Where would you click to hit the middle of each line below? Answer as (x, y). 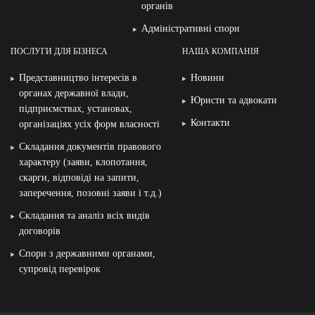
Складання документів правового (90, 147)
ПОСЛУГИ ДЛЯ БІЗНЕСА (59, 51)
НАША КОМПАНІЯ (220, 51)
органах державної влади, (74, 93)
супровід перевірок (60, 269)
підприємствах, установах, (76, 109)
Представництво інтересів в (78, 78)
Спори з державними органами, (87, 253)
